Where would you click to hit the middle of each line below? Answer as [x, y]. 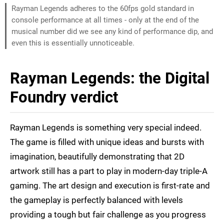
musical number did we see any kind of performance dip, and [112, 32]
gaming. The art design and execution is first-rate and [110, 186]
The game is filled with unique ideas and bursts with [107, 142]
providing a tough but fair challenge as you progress [108, 215]
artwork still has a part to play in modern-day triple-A [109, 171]
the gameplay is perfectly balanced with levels [96, 200]
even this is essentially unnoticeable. [73, 43]
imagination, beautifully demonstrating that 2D [97, 157]
